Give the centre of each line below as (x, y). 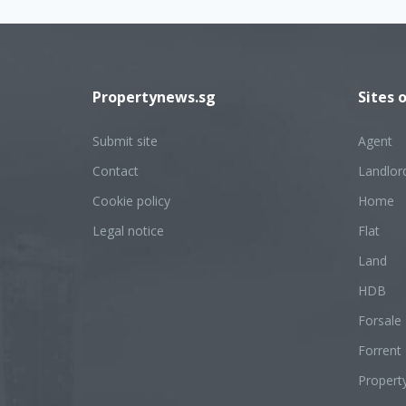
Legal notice (128, 231)
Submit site (125, 141)
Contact (116, 171)
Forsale (379, 320)
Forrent (379, 350)
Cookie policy (131, 201)
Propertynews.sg (154, 97)
